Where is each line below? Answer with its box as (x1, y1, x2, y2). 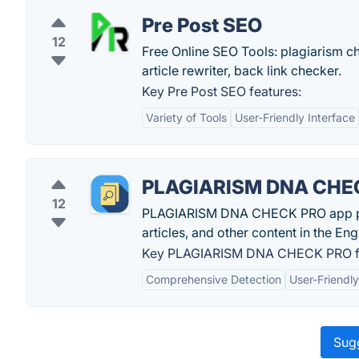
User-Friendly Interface (235, 111, 355, 124)
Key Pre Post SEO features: (142, 83, 301, 99)
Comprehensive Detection (146, 272, 281, 286)
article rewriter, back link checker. (142, 63, 341, 79)
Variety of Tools (146, 111, 227, 124)
